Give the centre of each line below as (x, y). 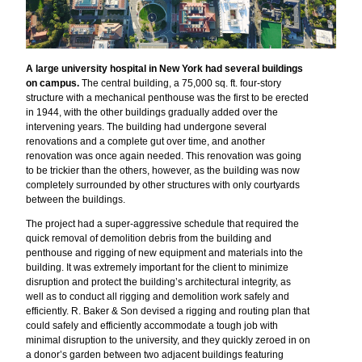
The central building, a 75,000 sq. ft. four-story (181, 84)
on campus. (54, 84)
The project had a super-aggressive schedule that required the (162, 224)
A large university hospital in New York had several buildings (164, 69)
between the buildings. (77, 200)
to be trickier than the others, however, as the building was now (163, 171)
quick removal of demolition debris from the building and (149, 239)
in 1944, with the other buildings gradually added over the (152, 113)
